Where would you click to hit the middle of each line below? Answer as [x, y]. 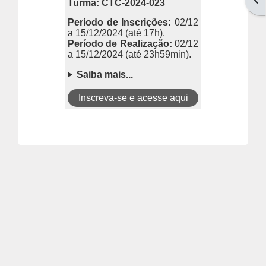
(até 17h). [145, 33]
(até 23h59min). [158, 55]
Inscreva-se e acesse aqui [133, 97]
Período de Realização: [120, 44]
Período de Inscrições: [120, 23]
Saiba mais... [105, 74]
